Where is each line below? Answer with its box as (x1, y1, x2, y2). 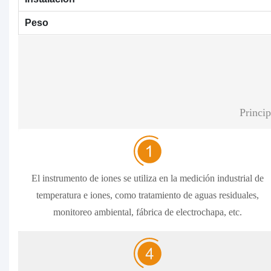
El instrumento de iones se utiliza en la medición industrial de (31, 172, 264, 184)
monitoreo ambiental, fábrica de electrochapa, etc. (53, 206, 242, 218)
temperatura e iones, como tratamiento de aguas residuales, (36, 189, 259, 201)
